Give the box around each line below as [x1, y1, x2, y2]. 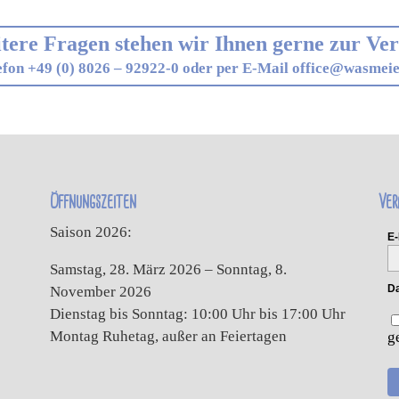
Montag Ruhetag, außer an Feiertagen [49, 327, 287, 345]
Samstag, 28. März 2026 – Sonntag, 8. [49, 260, 287, 278]
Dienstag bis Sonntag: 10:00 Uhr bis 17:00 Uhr [49, 305, 346, 322]
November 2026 [49, 282, 151, 300]
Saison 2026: [49, 223, 132, 240]
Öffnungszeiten [49, 191, 136, 212]
